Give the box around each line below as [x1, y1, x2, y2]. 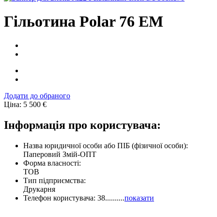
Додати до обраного [4, 91, 70, 100]
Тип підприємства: [23, 176, 86, 185]
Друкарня [23, 185, 55, 193]
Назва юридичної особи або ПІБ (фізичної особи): [23, 141, 188, 150]
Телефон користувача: [23, 193, 97, 202]
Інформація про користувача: [4, 118, 161, 131]
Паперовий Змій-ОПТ [23, 150, 96, 158]
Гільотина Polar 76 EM [4, 13, 163, 31]
